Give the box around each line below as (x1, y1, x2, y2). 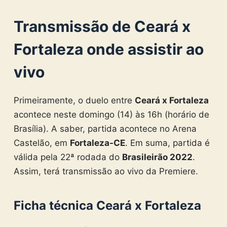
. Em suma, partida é (125, 137, 210, 148)
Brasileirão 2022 (122, 152, 193, 162)
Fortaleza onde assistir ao (13, 40, 204, 58)
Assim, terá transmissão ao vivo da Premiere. (13, 166, 198, 176)
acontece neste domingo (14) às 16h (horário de (13, 109, 209, 120)
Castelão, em (13, 137, 70, 148)
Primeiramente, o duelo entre (13, 95, 135, 105)
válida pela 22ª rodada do (13, 152, 122, 162)
